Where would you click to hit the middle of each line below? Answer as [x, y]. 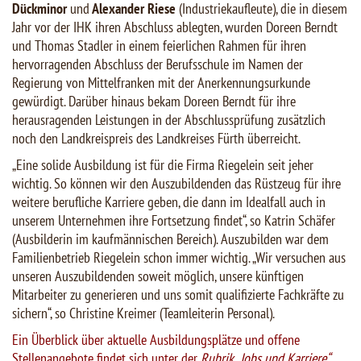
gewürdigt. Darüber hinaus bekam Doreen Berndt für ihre [154, 102]
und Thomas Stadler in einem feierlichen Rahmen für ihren [159, 46]
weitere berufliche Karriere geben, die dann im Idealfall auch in [169, 202]
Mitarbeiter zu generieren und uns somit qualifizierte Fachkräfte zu [178, 295]
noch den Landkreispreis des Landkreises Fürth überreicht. [156, 139]
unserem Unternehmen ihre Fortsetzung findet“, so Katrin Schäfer [174, 221]
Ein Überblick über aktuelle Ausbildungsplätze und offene [156, 340]
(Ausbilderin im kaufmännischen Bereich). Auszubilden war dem [170, 239]
